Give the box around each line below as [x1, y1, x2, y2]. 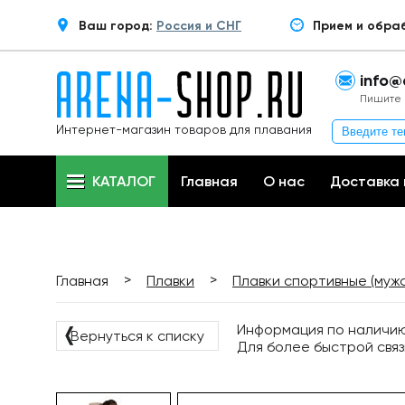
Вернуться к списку [71, 327, 204, 344]
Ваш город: [79, 18, 156, 33]
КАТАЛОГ [92, 173, 155, 190]
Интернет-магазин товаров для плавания [56, 122, 312, 137]
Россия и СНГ [156, 18, 241, 33]
